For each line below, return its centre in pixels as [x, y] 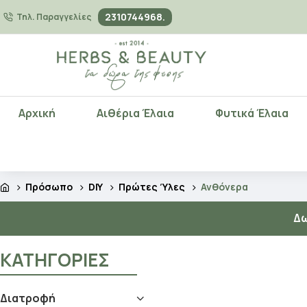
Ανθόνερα [224, 186]
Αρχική [37, 113]
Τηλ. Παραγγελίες [54, 17]
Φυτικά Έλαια [251, 113]
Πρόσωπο [49, 186]
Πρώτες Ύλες [152, 186]
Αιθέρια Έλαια [136, 113]
